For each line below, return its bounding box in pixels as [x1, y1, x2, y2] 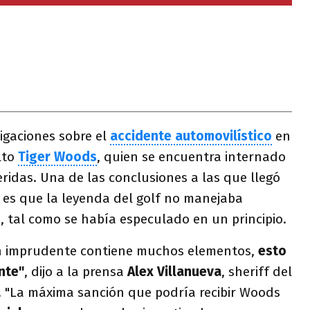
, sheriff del [221, 264, 292, 280]
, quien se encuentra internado [97, 149, 286, 165]
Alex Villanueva [124, 264, 221, 280]
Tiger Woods [18, 149, 97, 165]
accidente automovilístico [110, 128, 272, 144]
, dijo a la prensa [24, 264, 124, 280]
